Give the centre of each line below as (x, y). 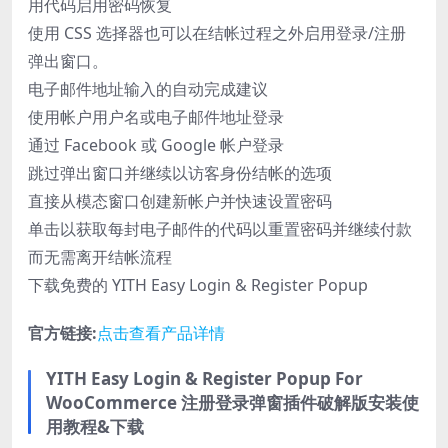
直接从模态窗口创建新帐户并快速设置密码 (180, 200)
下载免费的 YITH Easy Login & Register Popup (198, 284)
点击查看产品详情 (161, 332)
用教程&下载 (95, 426)
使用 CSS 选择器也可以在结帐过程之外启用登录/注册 (217, 32)
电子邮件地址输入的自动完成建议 (148, 88)
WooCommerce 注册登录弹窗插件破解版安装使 (232, 402)
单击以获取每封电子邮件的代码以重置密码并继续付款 (220, 228)
